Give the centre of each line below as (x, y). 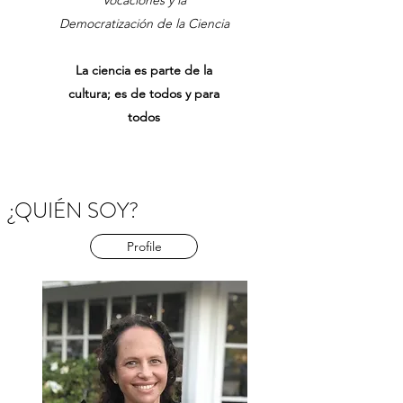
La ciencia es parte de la (144, 70)
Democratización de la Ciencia (144, 23)
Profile (144, 246)
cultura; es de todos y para (144, 94)
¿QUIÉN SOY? (74, 210)
